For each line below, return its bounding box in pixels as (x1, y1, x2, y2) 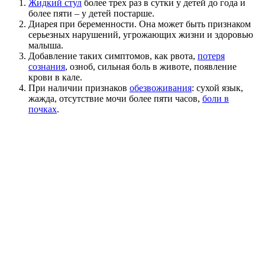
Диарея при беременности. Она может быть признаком (28, 19, 251, 30)
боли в (202, 93, 229, 104)
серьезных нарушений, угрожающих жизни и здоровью (28, 30, 253, 40)
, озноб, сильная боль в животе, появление (65, 62, 237, 72)
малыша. (28, 40, 63, 51)
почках (28, 104, 57, 115)
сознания (28, 62, 65, 72)
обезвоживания (130, 83, 192, 93)
